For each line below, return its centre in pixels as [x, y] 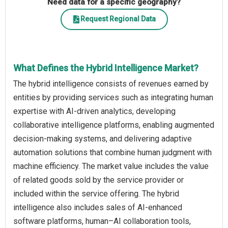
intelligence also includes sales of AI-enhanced [98, 207]
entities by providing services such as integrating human [113, 97]
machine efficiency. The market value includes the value [111, 166]
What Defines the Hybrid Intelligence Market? [106, 68]
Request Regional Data [118, 19]
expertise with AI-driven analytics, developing [94, 111]
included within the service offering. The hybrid [96, 193]
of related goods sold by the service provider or [98, 180]
